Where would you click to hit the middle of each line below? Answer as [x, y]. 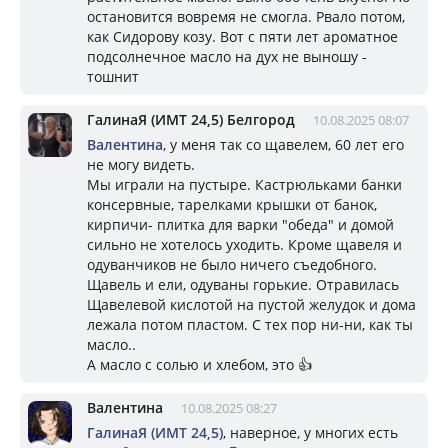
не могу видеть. [141, 164]
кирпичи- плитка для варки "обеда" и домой [240, 224]
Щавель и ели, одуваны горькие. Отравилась [243, 284]
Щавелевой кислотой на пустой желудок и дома [251, 304]
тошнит [113, 76]
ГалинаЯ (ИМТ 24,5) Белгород [191, 119]
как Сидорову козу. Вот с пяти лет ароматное [242, 36]
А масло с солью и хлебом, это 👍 [199, 364]
